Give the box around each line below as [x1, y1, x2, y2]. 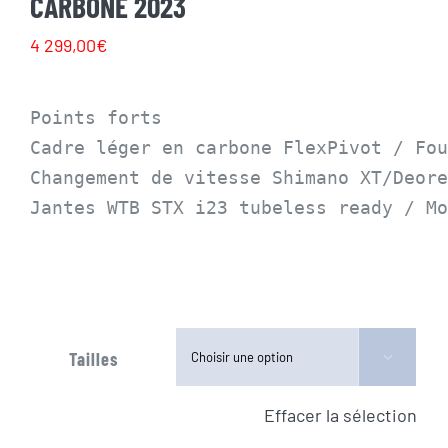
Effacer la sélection [264, 403, 417, 426]
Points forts [30, 106, 162, 128]
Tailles [69, 347, 118, 370]
